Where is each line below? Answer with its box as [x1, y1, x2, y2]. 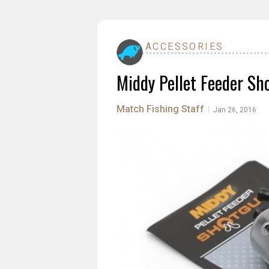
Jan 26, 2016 [213, 106, 256, 114]
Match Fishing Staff [116, 103, 204, 115]
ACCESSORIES [145, 41, 224, 52]
